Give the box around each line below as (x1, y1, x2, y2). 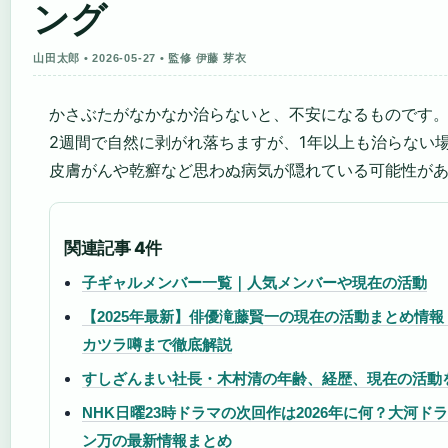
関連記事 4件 (64, 237, 163, 258)
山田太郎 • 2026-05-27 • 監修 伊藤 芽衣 (33, 51, 247, 64)
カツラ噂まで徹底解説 (82, 335, 232, 353)
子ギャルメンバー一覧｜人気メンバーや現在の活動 (82, 273, 427, 291)
